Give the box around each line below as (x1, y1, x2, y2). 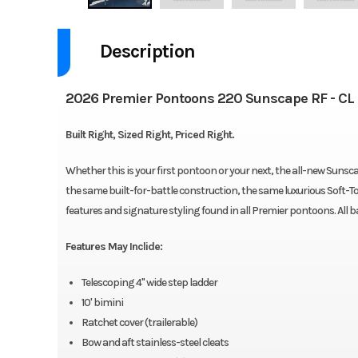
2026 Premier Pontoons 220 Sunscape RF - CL (65, 89, 354, 108)
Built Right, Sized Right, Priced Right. (65, 128, 234, 142)
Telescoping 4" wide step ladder (81, 276, 217, 290)
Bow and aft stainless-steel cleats (81, 336, 229, 350)
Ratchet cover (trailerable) (81, 316, 197, 330)
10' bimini (81, 296, 123, 310)
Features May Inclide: (65, 240, 162, 254)
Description (99, 39, 195, 62)
